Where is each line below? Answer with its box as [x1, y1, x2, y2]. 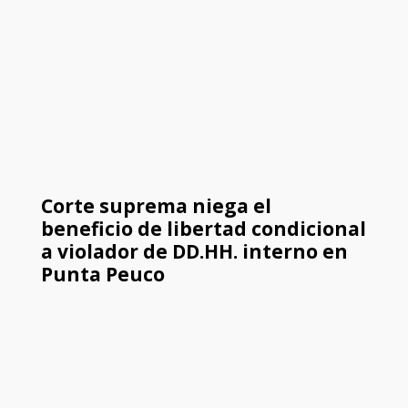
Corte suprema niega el [40, 193, 271, 219]
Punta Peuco [40, 261, 165, 288]
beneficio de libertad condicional [40, 216, 366, 242]
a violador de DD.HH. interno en [40, 239, 348, 265]
